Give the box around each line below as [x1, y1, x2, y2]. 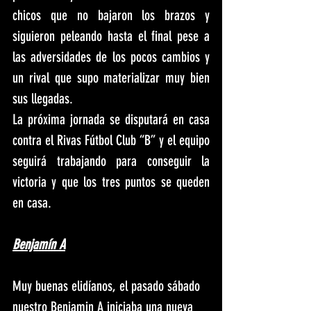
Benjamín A [12, 236, 65, 253]
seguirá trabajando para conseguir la [12, 153, 210, 170]
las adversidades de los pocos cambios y [12, 49, 210, 66]
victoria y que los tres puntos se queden [12, 174, 210, 191]
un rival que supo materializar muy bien [12, 69, 210, 87]
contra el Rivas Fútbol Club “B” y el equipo [12, 132, 210, 149]
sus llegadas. [12, 90, 73, 108]
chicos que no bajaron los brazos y [12, 7, 210, 24]
